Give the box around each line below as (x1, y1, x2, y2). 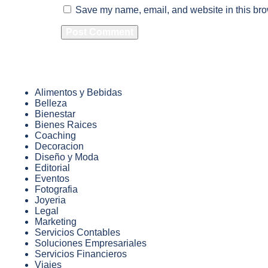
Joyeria (35, 195, 66, 206)
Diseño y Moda (35, 152, 99, 163)
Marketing (35, 217, 77, 227)
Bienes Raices (35, 120, 97, 130)
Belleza (35, 98, 67, 109)
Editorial (35, 163, 70, 173)
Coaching (35, 130, 76, 141)
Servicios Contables (35, 227, 120, 238)
